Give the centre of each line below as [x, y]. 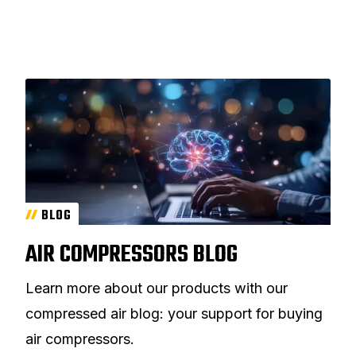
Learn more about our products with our [157, 288]
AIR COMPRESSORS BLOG [132, 255]
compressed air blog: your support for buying [174, 314]
